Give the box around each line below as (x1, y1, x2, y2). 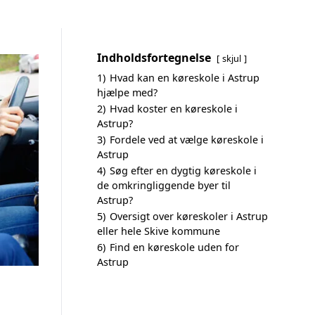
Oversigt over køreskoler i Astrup (110, 210, 268, 223)
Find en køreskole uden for (110, 240, 239, 254)
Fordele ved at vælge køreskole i (110, 133, 264, 146)
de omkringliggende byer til (97, 179, 231, 192)
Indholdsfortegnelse (97, 50, 211, 65)
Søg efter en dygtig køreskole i (110, 164, 257, 177)
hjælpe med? (97, 86, 157, 99)
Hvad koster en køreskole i (110, 102, 238, 115)
